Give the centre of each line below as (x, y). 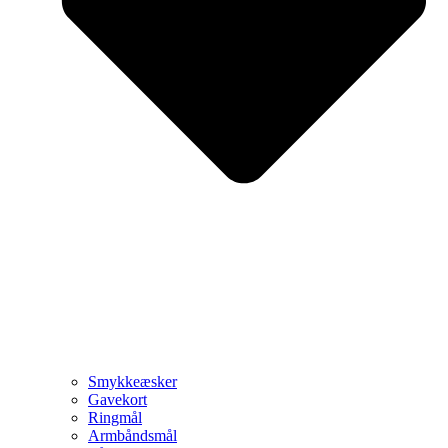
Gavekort (117, 399)
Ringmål (115, 417)
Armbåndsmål (132, 435)
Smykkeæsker (132, 381)
